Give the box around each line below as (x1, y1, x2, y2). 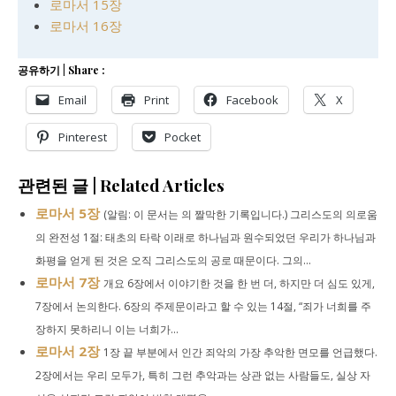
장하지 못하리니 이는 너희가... (35, 322, 179, 337)
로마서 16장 (49, 17, 122, 34)
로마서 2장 (35, 342, 100, 360)
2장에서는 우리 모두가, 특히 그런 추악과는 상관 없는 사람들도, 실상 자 (35, 368, 370, 383)
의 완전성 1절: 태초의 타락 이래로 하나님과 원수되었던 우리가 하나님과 (35, 230, 376, 245)
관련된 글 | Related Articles (18, 174, 225, 196)
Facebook (226, 92, 278, 108)
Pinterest (58, 129, 107, 145)
